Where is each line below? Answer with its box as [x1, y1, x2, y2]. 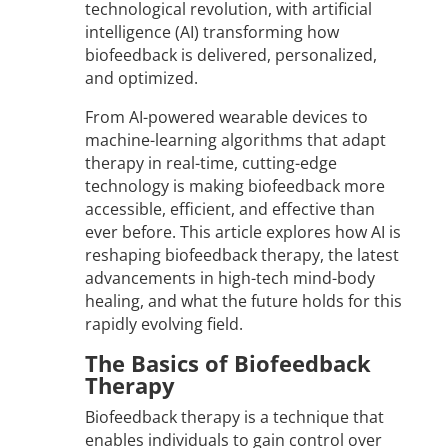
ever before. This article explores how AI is [84, 221, 401, 244]
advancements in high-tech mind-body [84, 267, 375, 290]
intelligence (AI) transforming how [84, 21, 339, 44]
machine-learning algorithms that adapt [84, 129, 386, 152]
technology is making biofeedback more [84, 175, 385, 198]
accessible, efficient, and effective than [84, 198, 375, 221]
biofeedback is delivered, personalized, [84, 44, 377, 67]
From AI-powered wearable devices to [84, 106, 368, 129]
